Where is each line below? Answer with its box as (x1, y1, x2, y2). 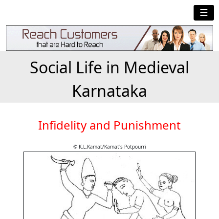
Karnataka (72, 80, 147, 102)
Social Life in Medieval (30, 57, 189, 78)
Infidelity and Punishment (38, 117, 181, 133)
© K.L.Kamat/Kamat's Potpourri (73, 143, 146, 151)
